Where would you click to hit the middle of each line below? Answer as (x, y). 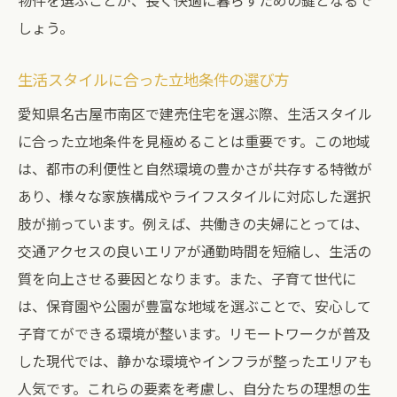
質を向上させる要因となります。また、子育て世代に (187, 278)
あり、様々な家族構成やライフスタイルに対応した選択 (195, 196)
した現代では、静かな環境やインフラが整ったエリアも (195, 361)
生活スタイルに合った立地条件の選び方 (153, 79)
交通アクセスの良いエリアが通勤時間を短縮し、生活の (195, 251)
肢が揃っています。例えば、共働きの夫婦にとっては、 (193, 223)
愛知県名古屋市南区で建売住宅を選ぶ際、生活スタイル (195, 113)
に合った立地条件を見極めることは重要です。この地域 (194, 141)
